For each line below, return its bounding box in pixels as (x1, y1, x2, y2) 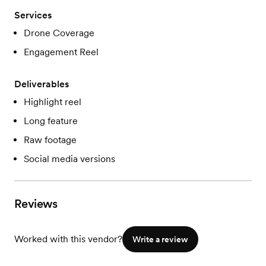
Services (14, 9, 52, 21)
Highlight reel (24, 96, 81, 108)
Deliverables (14, 78, 69, 90)
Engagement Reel (24, 46, 99, 58)
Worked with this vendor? (14, 233, 122, 245)
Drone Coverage (24, 27, 94, 39)
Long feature (24, 115, 78, 127)
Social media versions (24, 153, 115, 165)
